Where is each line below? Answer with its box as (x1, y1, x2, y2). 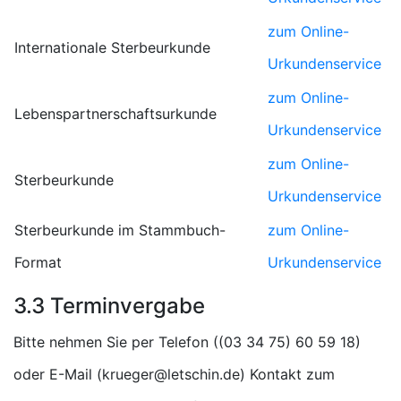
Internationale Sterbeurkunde (14, 38, 210, 56)
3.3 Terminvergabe (13, 293, 205, 319)
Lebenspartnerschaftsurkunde (14, 105, 217, 123)
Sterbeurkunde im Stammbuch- (14, 221, 226, 239)
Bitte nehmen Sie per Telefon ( (13, 333, 218, 351)
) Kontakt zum (240, 365, 335, 383)
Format (14, 253, 62, 271)
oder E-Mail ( (13, 365, 102, 383)
